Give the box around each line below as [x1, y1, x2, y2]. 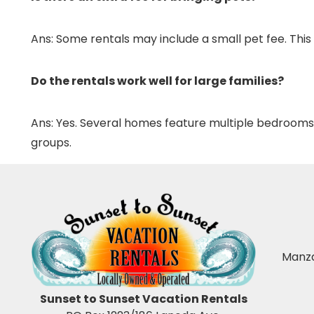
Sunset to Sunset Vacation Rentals [39, 290, 247, 307]
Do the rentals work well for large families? [30, 72, 284, 89]
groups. [30, 134, 71, 151]
